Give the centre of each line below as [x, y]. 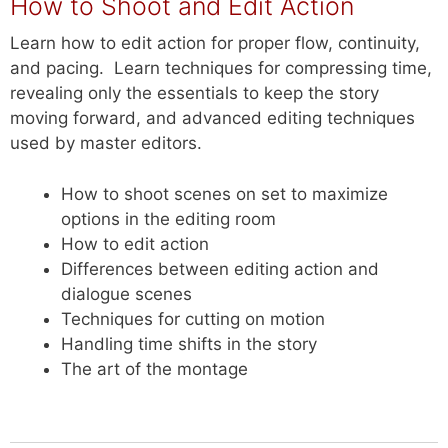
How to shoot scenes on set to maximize [224, 193]
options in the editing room [168, 218]
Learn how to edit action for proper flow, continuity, [215, 43]
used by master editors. [106, 143]
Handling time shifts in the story [189, 343]
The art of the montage [154, 368]
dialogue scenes [126, 293]
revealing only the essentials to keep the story [194, 93]
